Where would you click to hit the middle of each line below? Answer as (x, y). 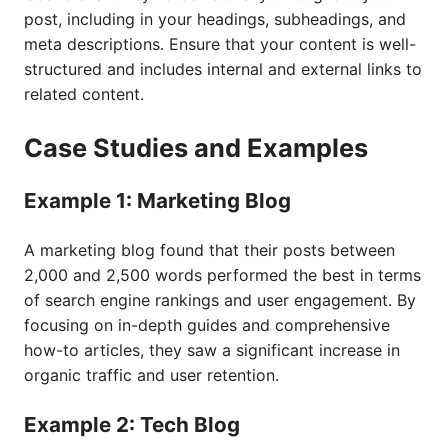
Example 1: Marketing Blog (157, 200)
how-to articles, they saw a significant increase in (212, 350)
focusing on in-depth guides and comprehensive (207, 325)
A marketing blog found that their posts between (209, 250)
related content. (84, 94)
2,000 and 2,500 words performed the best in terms (222, 275)
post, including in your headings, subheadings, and (215, 19)
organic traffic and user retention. (151, 375)
